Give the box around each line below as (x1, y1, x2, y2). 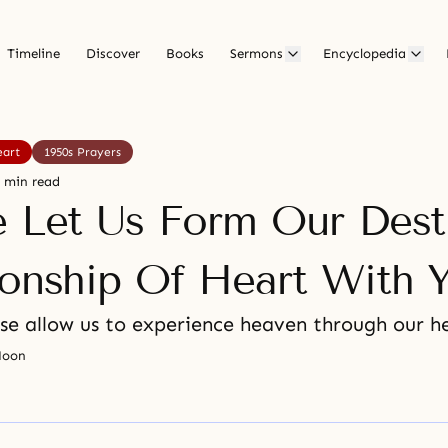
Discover (86, 46, 140, 62)
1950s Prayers (44, 145, 121, 159)
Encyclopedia (323, 46, 406, 62)
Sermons (230, 46, 283, 62)
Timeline (7, 46, 60, 62)
